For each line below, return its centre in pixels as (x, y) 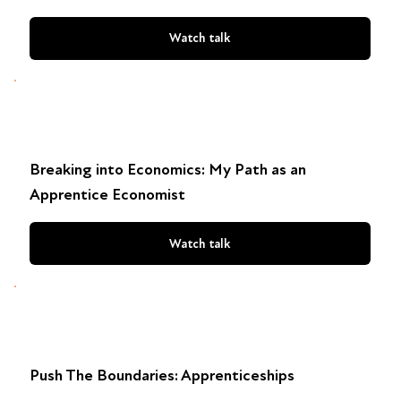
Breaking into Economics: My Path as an (167, 170)
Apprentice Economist (107, 195)
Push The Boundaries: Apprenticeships (162, 376)
